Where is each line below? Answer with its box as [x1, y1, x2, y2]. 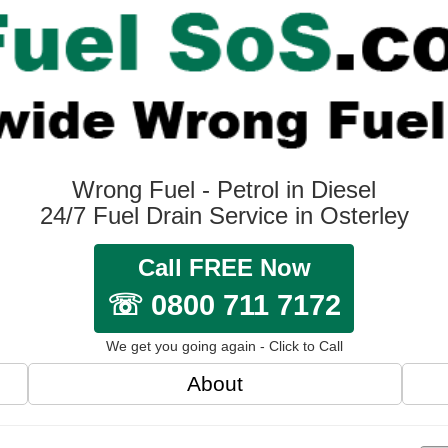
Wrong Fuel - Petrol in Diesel [72, 175, 376, 203]
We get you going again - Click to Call [105, 337, 343, 354]
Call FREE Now [137, 253, 311, 281]
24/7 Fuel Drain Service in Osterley [39, 201, 409, 229]
